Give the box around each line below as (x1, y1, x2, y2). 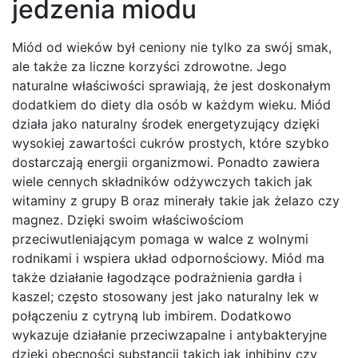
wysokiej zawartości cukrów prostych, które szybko (12, 135, 329, 152)
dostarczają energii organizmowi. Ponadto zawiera (12, 154, 320, 171)
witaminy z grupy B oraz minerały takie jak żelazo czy (12, 193, 340, 209)
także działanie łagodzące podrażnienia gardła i (12, 269, 302, 286)
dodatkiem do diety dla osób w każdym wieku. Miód (12, 97, 331, 113)
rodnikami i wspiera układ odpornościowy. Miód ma (12, 250, 324, 267)
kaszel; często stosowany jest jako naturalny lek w (12, 288, 319, 305)
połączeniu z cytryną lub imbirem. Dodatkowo (12, 308, 292, 324)
